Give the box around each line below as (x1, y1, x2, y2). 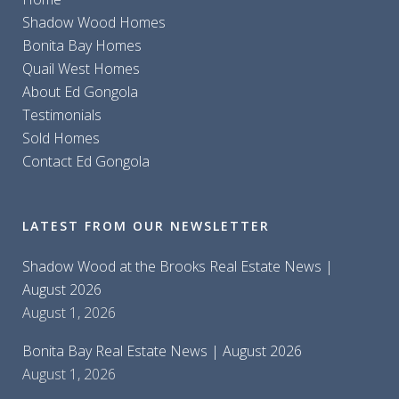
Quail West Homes (22, 59, 140, 79)
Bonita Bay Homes (22, 36, 142, 56)
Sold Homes (22, 128, 100, 149)
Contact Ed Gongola (22, 151, 150, 172)
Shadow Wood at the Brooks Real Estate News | (22, 256, 333, 277)
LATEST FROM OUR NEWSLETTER (22, 217, 270, 235)
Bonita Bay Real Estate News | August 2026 (22, 341, 302, 362)
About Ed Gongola (22, 82, 138, 102)
